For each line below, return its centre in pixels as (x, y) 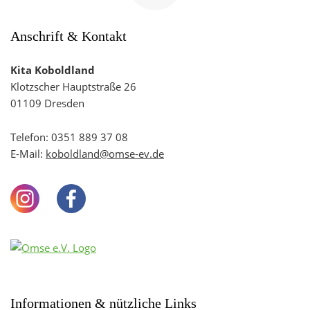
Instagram (63, 192)
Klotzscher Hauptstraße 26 (73, 86)
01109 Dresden (47, 103)
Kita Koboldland (53, 70)
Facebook (108, 192)
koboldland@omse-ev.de (105, 154)
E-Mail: (28, 154)
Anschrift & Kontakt (69, 36)
